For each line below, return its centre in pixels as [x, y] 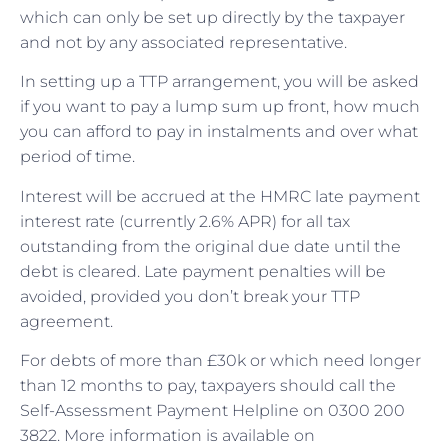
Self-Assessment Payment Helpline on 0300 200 [212, 411]
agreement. [66, 321]
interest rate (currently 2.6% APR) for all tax [185, 221]
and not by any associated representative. [183, 42]
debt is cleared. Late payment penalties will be [203, 271]
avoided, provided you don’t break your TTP [190, 296]
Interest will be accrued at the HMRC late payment [220, 196]
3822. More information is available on [167, 436]
